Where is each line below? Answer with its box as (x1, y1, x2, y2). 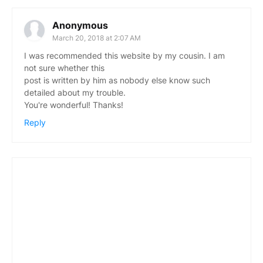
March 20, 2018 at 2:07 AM (52, 33, 141, 42)
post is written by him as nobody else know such (24, 75, 210, 85)
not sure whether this (24, 62, 104, 73)
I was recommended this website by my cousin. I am (24, 50, 225, 60)
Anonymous (52, 19, 108, 31)
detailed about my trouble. (24, 87, 126, 97)
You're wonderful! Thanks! (24, 99, 123, 110)
